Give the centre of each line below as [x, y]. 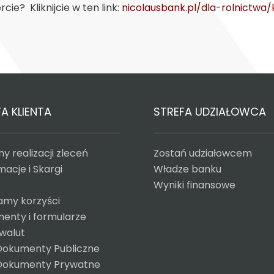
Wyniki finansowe [194, 185]
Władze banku [187, 169]
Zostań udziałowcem [202, 153]
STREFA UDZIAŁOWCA [209, 112]
